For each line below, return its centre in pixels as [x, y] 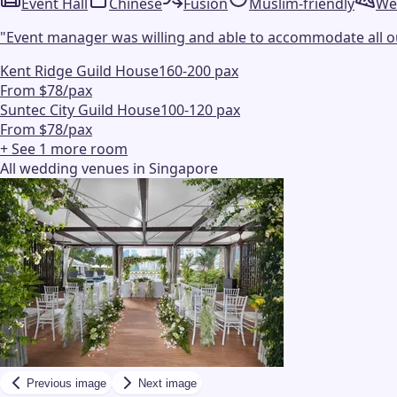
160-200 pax [198, 71]
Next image [167, 383]
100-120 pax [200, 110]
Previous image [66, 383]
